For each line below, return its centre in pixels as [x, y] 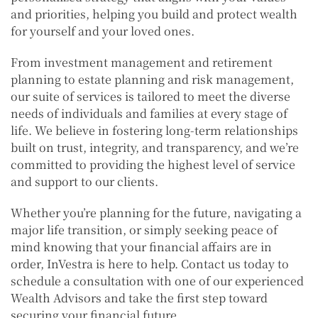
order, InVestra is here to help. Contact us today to [150, 264]
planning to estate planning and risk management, [152, 79]
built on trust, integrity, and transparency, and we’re [155, 148]
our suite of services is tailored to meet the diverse [150, 97]
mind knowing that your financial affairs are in [141, 247]
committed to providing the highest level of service [153, 165]
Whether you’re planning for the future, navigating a [156, 213]
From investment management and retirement [142, 62]
